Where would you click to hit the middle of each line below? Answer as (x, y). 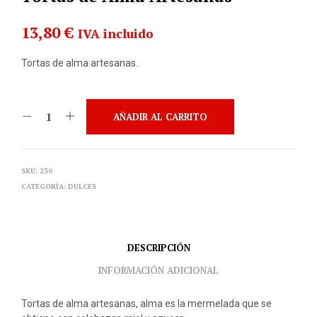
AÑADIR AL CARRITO (160, 116)
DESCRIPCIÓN (158, 248)
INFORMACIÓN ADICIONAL (158, 271)
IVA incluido (116, 33)
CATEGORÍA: (45, 186)
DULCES (82, 186)
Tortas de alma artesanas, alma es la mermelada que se (146, 303)
